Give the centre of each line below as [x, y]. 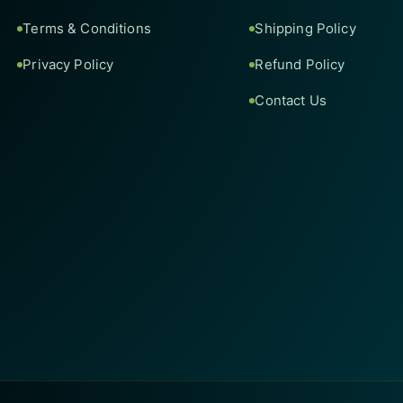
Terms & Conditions [87, 28]
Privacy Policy [68, 64]
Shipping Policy [305, 28]
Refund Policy [300, 64]
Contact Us [291, 100]
